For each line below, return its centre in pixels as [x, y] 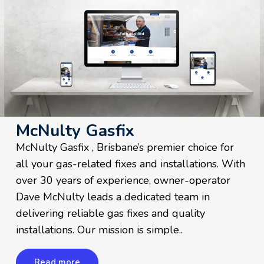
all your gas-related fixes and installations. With [131, 164]
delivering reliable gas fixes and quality [111, 214]
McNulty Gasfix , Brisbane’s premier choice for [125, 148]
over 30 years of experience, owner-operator [123, 181]
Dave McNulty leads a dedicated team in [113, 197]
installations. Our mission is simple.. [100, 230]
